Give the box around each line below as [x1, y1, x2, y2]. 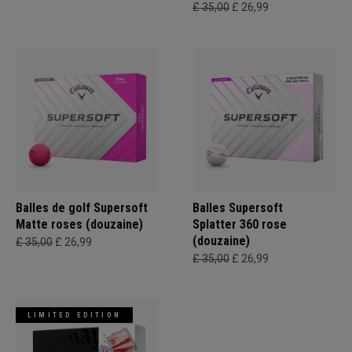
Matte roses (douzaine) [16, 217, 143, 232]
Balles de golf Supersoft [16, 200, 148, 215]
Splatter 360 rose [192, 217, 287, 232]
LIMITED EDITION [27, 311, 122, 319]
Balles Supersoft [192, 200, 283, 215]
